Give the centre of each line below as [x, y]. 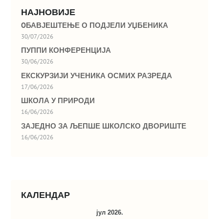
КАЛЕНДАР [46, 194]
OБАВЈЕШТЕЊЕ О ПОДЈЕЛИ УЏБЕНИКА [95, 25]
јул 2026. [109, 212]
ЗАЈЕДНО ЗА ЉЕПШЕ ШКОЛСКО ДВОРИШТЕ [104, 126]
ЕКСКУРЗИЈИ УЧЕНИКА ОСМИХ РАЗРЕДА [97, 75]
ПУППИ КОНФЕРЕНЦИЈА [66, 50]
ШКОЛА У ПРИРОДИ [58, 101]
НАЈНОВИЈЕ [48, 11]
